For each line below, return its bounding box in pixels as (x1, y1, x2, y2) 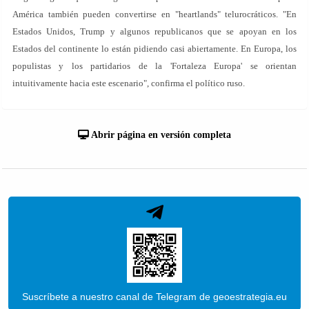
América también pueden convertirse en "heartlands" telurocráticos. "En (12, 9, 297, 19)
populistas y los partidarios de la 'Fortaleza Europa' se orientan (12, 61, 297, 71)
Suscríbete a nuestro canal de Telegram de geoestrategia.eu (22, 291, 287, 302)
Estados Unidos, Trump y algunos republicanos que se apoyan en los (12, 26, 297, 37)
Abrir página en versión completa (89, 130, 231, 140)
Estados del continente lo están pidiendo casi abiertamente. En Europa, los (12, 43, 297, 54)
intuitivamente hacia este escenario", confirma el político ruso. (12, 78, 245, 88)
